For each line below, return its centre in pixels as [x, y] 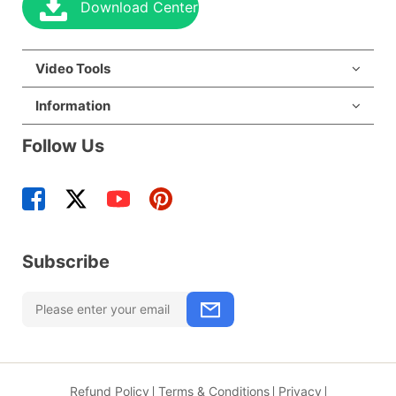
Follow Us [63, 146]
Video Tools [73, 69]
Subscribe [66, 262]
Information [73, 106]
